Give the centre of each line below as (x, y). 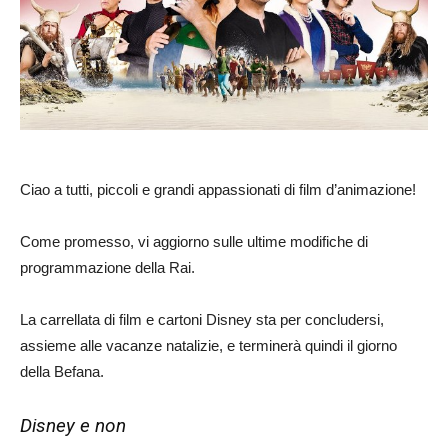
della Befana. (62, 372)
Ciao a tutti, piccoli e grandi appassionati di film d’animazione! (218, 190)
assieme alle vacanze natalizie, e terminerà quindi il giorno (208, 346)
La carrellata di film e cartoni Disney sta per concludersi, (202, 320)
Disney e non (73, 426)
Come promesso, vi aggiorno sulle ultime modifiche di (194, 242)
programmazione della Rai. (107, 268)
